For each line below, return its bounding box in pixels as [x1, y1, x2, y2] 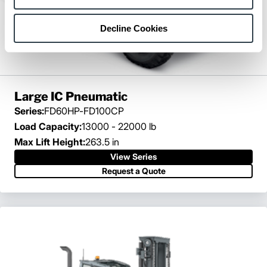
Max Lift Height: [14, 136, 85, 148]
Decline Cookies [100, 23, 167, 33]
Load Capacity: [14, 120, 82, 133]
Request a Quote [101, 166, 166, 176]
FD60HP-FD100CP [44, 105, 124, 117]
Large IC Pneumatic [14, 89, 128, 104]
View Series [110, 151, 157, 162]
